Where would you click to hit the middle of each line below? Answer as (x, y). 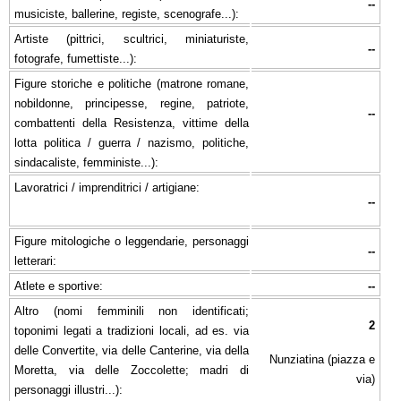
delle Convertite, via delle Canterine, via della (132, 350)
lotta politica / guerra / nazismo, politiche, (132, 142)
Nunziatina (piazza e (322, 359)
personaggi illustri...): (68, 389)
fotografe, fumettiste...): (76, 58)
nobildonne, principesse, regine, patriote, (132, 103)
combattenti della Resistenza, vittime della (132, 123)
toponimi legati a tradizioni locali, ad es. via (132, 330)
